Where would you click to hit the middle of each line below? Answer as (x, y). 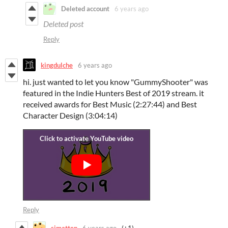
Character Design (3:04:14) (70, 116)
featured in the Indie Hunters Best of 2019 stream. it (113, 93)
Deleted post (63, 24)
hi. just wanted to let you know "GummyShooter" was (116, 82)
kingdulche (57, 65)
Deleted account (85, 8)
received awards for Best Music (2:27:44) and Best (110, 104)
